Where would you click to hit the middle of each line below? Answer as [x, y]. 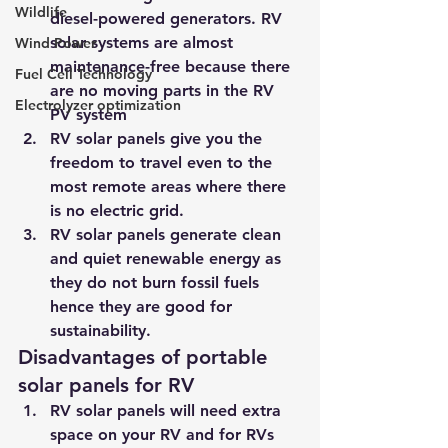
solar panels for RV [106, 385]
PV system [88, 114]
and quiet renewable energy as [168, 258]
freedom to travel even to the [163, 162]
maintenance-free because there [172, 66]
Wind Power [55, 43]
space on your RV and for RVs [164, 434]
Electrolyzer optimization [98, 105]
